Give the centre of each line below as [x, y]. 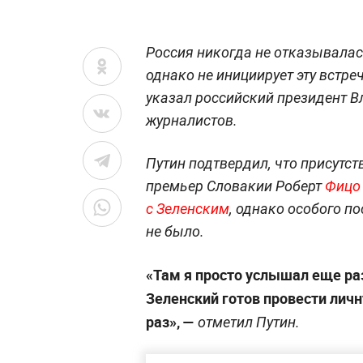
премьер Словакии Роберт [235, 186]
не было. [175, 231]
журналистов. [192, 120]
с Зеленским [188, 208]
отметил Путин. [247, 322]
